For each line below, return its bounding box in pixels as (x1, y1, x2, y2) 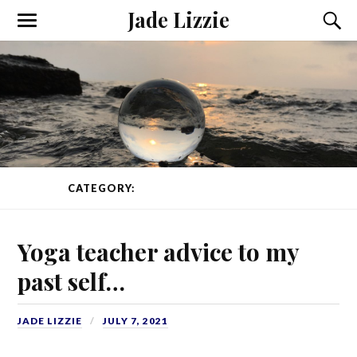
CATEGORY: (68, 182, 138, 195)
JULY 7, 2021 (103, 314, 169, 327)
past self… (18, 265, 126, 296)
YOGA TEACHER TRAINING (138, 182, 289, 195)
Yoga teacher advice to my (18, 235, 300, 267)
